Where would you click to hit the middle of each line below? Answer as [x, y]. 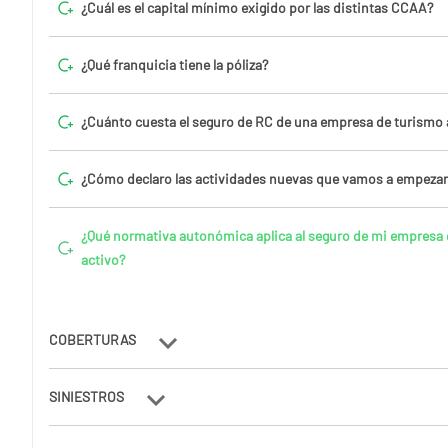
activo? [103, 259]
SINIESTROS [88, 396]
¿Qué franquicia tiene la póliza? [174, 64]
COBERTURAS [94, 339]
